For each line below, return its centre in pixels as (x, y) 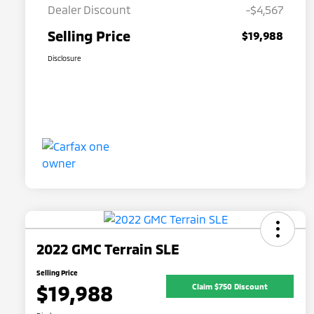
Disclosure (64, 59)
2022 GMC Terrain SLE (108, 249)
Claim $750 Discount (230, 286)
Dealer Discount (89, 10)
